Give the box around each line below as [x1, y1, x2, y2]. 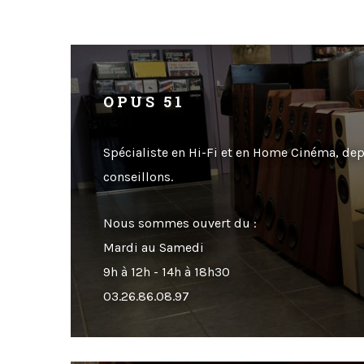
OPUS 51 [103, 92, 185, 112]
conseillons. [103, 168, 173, 184]
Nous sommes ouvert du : [103, 214, 257, 231]
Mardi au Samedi [103, 239, 204, 255]
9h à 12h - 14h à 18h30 [103, 263, 230, 279]
